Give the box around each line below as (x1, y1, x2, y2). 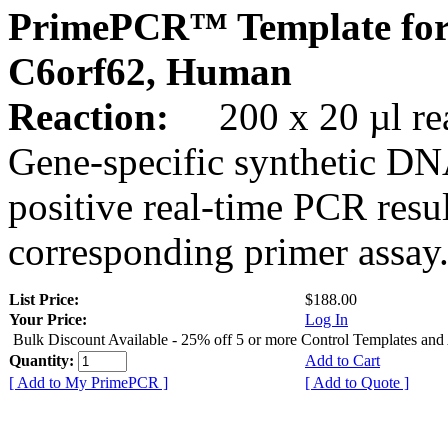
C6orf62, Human (8, 49, 292, 93)
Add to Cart (305, 351, 380, 369)
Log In (305, 310, 348, 328)
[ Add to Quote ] (305, 373, 409, 391)
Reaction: (8, 94, 179, 138)
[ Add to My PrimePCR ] (9, 373, 168, 391)
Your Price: (9, 310, 87, 328)
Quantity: (9, 351, 78, 369)
